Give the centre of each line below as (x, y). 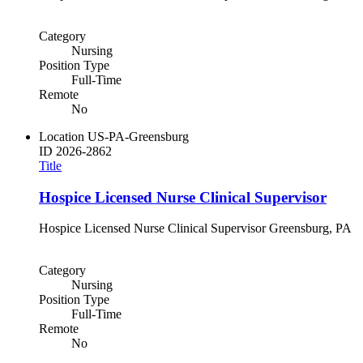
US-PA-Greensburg (138, 136)
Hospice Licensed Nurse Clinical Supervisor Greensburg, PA (195, 228)
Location (62, 136)
